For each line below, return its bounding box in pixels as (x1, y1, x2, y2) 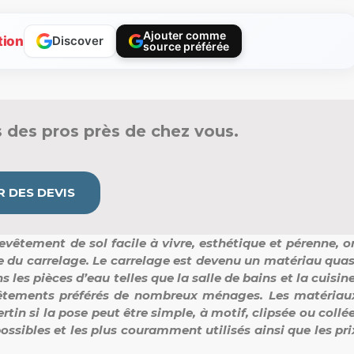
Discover (51, 33, 104, 48)
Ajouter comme (142, 28, 226, 42)
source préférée (142, 40, 229, 53)
